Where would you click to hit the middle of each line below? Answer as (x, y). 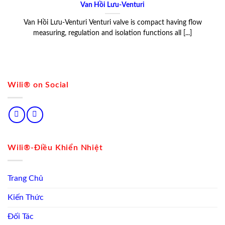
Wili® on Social (38, 85)
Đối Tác (21, 216)
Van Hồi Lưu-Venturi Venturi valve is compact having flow (113, 23)
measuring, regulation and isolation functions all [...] (113, 33)
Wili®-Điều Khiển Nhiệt (55, 148)
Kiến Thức (26, 197)
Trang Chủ (25, 178)
